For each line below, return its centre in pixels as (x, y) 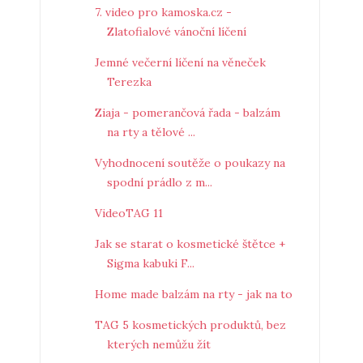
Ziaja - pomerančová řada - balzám (187, 112)
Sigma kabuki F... (150, 263)
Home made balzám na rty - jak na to (193, 294)
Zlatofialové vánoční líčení (176, 31)
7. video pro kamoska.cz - (163, 12)
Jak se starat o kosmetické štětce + (190, 243)
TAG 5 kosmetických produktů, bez (190, 325)
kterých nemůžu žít (158, 344)
